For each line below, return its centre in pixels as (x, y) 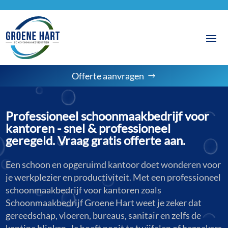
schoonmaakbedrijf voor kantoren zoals (84, 190)
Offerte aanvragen (108, 76)
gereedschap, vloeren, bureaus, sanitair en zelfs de (104, 215)
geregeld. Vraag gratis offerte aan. (96, 140)
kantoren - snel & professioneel (88, 128)
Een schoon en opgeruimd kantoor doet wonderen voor (113, 164)
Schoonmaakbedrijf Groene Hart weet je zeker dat (104, 202)
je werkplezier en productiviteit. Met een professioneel (113, 177)
